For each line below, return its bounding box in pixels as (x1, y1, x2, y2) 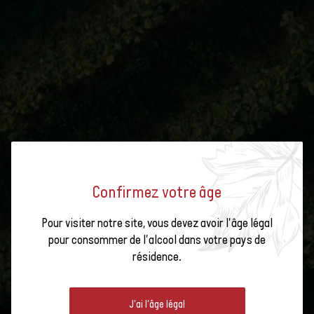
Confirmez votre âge (93, 181, 221, 202)
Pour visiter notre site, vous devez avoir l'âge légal (41, 214, 273, 231)
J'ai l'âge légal (129, 296, 185, 310)
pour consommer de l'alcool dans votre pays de (48, 231, 266, 247)
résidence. (132, 248, 182, 264)
